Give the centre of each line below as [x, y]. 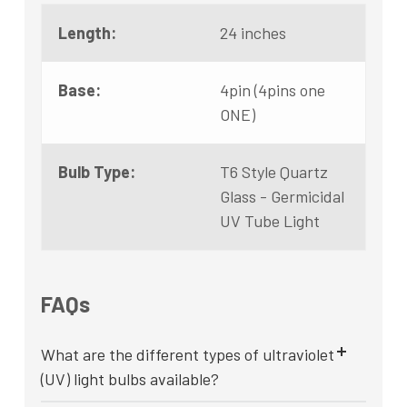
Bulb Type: [97, 172]
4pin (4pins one [273, 90]
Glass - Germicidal [282, 197]
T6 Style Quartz [274, 172]
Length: [87, 33]
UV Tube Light [270, 221]
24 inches [253, 33]
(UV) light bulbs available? [130, 379]
